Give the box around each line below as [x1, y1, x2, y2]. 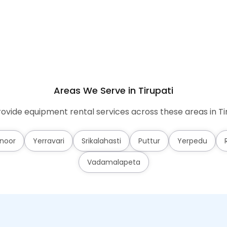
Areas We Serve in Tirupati [54, 84, 173, 97]
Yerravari [32, 136, 64, 146]
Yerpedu [177, 136, 207, 146]
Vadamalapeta [87, 157, 140, 167]
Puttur [138, 136, 160, 146]
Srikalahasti [81, 136, 121, 146]
